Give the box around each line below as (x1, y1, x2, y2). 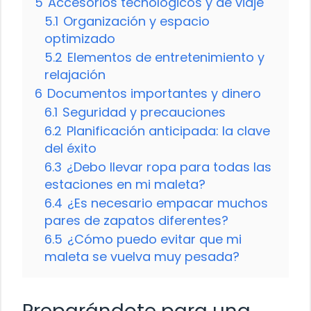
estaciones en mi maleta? (44, 175, 205, 193)
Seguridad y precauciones (62, 103, 226, 121)
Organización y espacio (63, 12, 210, 30)
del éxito (44, 139, 96, 157)
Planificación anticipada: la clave (67, 121, 270, 140)
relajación (44, 65, 106, 83)
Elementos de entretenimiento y (67, 48, 264, 66)
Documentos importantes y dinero (47, 84, 261, 102)
